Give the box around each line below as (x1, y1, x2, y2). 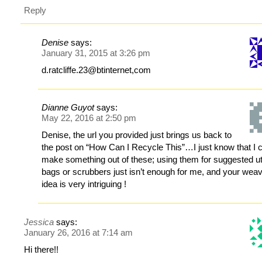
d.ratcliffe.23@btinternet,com (42, 64, 151, 75)
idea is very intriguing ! (42, 179, 127, 189)
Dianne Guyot (42, 102, 95, 113)
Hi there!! (24, 244, 59, 254)
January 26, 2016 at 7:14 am (24, 227, 133, 237)
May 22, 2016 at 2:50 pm (42, 113, 137, 123)
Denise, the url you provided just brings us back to (42, 130, 232, 140)
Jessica (24, 216, 54, 227)
